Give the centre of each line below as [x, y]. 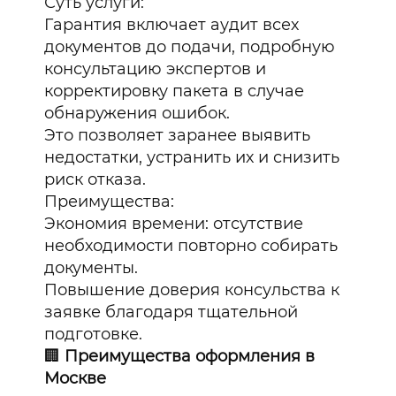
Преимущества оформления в [190, 357]
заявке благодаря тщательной [171, 312]
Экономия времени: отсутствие [174, 224]
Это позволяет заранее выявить [178, 136]
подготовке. [94, 335]
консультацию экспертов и [156, 69]
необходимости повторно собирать [191, 246]
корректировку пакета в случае [175, 91]
